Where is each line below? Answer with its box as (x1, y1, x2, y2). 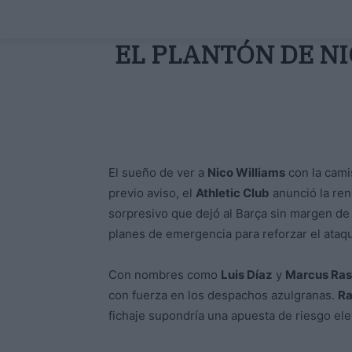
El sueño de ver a (108, 165, 207, 181)
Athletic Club (196, 185, 269, 201)
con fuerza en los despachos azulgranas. (108, 288, 338, 303)
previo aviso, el (108, 185, 196, 201)
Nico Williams (207, 165, 285, 181)
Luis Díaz (221, 267, 273, 283)
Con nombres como (108, 267, 221, 283)
